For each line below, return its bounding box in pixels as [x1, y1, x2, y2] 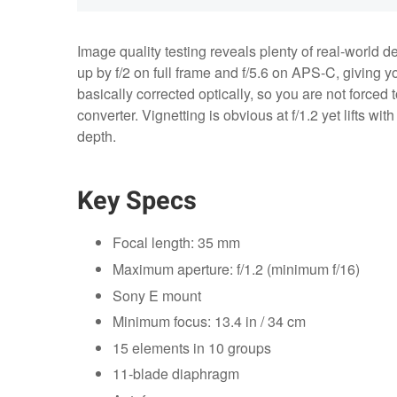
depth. [76, 126, 116, 147]
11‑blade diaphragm [112, 363, 239, 385]
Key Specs [76, 183, 197, 221]
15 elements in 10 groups [112, 337, 271, 358]
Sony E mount [112, 284, 201, 306]
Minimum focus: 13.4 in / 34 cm [112, 311, 306, 332]
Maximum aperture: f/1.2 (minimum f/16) [112, 258, 360, 279]
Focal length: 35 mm [112, 232, 240, 253]
